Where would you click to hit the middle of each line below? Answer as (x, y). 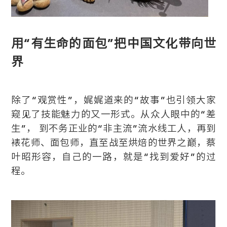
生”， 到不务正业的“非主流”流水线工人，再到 (113, 128)
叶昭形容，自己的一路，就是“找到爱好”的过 (113, 156)
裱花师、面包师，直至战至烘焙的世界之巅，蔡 (113, 142)
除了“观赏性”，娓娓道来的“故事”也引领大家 (113, 100)
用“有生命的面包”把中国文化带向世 (113, 43)
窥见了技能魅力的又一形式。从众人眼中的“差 (113, 114)
